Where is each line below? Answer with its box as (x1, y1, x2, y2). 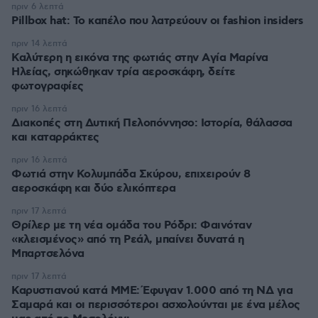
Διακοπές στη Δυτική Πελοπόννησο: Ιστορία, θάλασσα (11, 116, 292, 131)
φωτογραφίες (11, 79, 84, 94)
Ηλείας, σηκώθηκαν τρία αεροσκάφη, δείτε (11, 65, 236, 79)
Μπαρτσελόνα (11, 246, 84, 261)
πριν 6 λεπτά (11, 1, 64, 12)
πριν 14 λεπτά (11, 38, 67, 49)
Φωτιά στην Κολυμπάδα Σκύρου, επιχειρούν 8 (11, 167, 251, 182)
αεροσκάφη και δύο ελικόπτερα (11, 181, 175, 196)
